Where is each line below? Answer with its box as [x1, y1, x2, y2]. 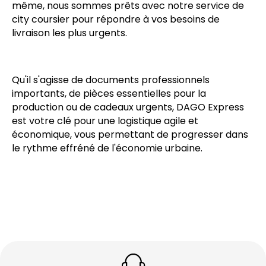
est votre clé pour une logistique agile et [12, 114, 198, 128]
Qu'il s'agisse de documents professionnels [12, 73, 210, 87]
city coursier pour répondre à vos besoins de [12, 12, 220, 27]
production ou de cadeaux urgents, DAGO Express [12, 100, 244, 115]
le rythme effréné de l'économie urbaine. [12, 141, 202, 156]
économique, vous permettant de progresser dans [12, 128, 248, 142]
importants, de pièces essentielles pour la [12, 87, 206, 101]
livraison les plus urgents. [12, 26, 127, 40]
